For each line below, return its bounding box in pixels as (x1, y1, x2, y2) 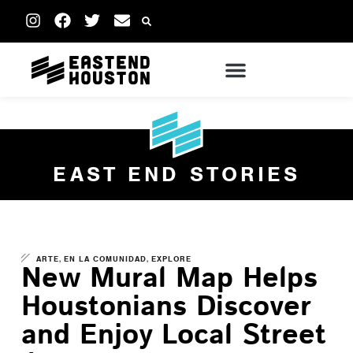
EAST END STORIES (53, 161, 300, 187)
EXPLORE (151, 254, 192, 265)
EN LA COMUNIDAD (63, 254, 147, 265)
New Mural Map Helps (20, 258, 318, 300)
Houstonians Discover (20, 286, 311, 329)
